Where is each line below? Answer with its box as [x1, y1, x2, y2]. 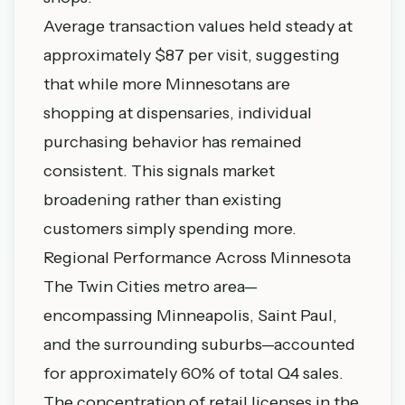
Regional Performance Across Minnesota [43, 248, 351, 268]
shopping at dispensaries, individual [43, 103, 312, 123]
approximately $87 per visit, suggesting [43, 45, 340, 65]
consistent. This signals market [43, 161, 275, 181]
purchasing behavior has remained [43, 132, 302, 152]
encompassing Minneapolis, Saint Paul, [43, 306, 337, 325]
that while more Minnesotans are [43, 74, 290, 94]
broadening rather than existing [43, 190, 282, 210]
